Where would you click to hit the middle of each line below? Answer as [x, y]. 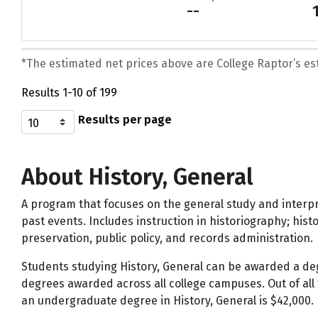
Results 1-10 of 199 [69, 93]
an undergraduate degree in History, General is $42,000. [168, 301]
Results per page [125, 120]
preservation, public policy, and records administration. [167, 238]
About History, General [137, 177]
